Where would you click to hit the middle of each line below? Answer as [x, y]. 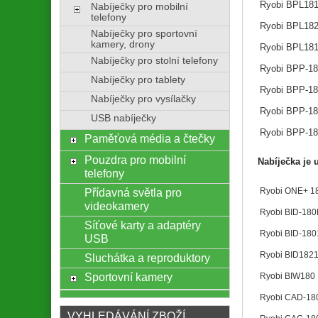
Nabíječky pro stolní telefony [154, 60]
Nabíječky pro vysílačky [143, 99]
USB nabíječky [123, 118]
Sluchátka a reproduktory [147, 257]
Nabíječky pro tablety [138, 79]
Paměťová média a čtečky [149, 138]
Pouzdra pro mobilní [135, 159]
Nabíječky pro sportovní [144, 33]
